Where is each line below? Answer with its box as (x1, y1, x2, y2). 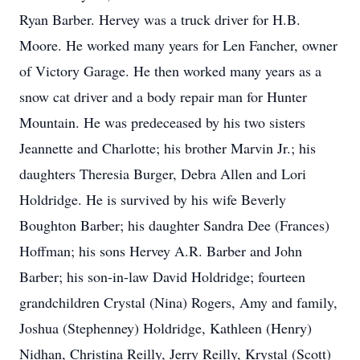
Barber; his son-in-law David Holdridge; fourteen (19, 267, 305, 286)
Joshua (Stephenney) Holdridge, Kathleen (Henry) (19, 318, 312, 337)
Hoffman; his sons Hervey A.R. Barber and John (19, 241, 302, 260)
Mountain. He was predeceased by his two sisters (19, 112, 305, 132)
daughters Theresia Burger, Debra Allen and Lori (19, 164, 306, 183)
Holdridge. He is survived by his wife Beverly (19, 190, 286, 209)
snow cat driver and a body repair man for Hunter (19, 87, 307, 106)
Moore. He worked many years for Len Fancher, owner (19, 35, 337, 55)
